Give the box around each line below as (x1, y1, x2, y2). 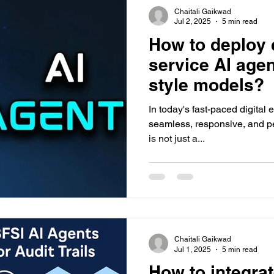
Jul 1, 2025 (174, 245, 211, 254)
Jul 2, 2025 (174, 17, 211, 26)
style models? (149, 74, 264, 95)
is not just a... (149, 132, 205, 144)
